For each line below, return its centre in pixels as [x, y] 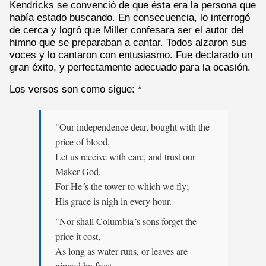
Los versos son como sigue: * [76, 89]
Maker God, [78, 171]
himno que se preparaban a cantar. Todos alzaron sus [128, 42]
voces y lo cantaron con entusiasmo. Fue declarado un [131, 54]
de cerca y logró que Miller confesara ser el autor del [127, 29]
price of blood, [82, 142]
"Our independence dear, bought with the [132, 127]
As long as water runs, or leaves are [121, 251]
